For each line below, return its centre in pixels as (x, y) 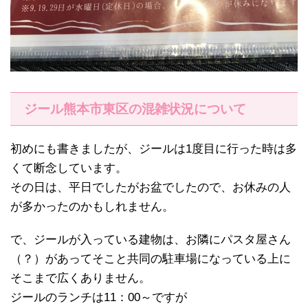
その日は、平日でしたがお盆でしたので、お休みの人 (151, 188)
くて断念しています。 (69, 168)
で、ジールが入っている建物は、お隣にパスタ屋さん (151, 240)
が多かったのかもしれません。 (92, 207)
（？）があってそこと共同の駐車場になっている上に (151, 259)
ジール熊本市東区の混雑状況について (135, 109)
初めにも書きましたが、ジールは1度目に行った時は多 (154, 149)
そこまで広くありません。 (80, 278)
